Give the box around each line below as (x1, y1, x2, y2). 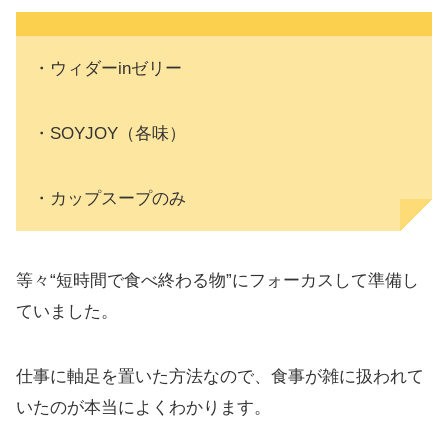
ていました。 (16, 301, 118, 321)
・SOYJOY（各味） (33, 123, 186, 143)
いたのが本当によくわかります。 (16, 397, 271, 417)
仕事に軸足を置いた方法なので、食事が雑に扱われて (16, 366, 424, 386)
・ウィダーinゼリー (33, 58, 182, 78)
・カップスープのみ (33, 188, 186, 208)
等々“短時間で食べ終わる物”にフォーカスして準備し (16, 270, 419, 290)
